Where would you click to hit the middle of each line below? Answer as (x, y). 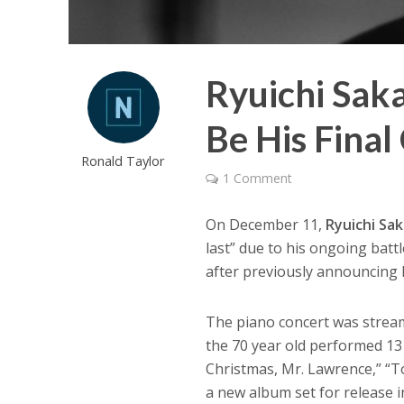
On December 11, (266, 225)
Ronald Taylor (124, 161)
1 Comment (258, 179)
